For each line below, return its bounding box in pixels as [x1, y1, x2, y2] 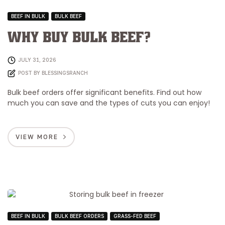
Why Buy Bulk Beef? [8, 30, 151, 47]
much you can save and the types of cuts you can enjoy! [8, 97, 210, 108]
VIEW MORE [16, 133, 58, 141]
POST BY [18, 69, 42, 76]
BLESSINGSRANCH [42, 69, 88, 76]
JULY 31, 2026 [18, 56, 56, 63]
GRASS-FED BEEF [114, 212, 156, 219]
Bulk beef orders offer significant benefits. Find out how [8, 87, 201, 97]
